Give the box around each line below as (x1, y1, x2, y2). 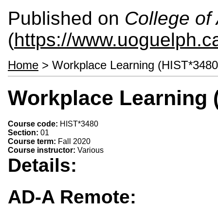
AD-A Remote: (8, 186, 136, 208)
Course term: (8, 137, 58, 145)
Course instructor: (8, 145, 77, 154)
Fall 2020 (58, 137, 91, 145)
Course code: (8, 119, 60, 128)
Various (77, 145, 104, 154)
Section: (8, 128, 40, 137)
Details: (8, 154, 82, 176)
